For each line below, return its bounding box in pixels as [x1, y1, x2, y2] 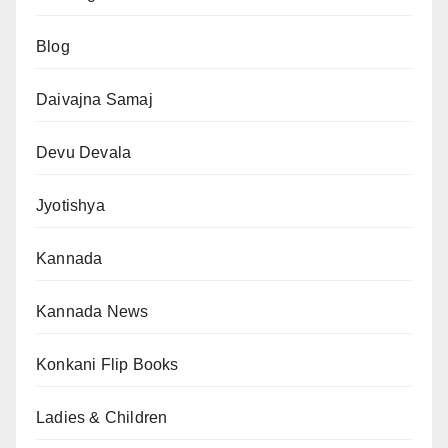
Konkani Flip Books [36, 355, 179, 373]
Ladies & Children [36, 408, 168, 426]
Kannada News [36, 302, 149, 320]
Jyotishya [36, 196, 105, 214]
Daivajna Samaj [36, 90, 153, 108]
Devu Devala [36, 143, 132, 161]
